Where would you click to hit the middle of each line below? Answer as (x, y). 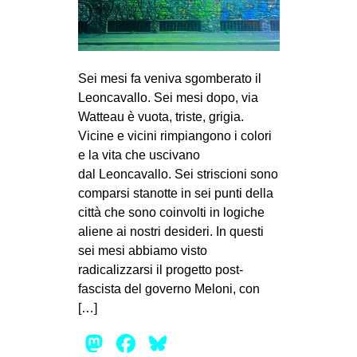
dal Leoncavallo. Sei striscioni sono (178, 174)
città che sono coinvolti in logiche (171, 212)
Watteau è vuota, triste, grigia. (161, 116)
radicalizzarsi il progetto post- (160, 269)
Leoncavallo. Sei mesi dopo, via (168, 97)
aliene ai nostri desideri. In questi (171, 231)
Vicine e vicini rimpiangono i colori (175, 135)
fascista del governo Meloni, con (169, 288)
